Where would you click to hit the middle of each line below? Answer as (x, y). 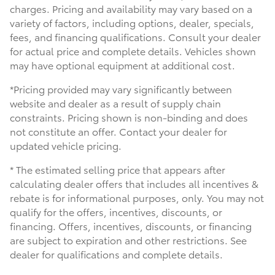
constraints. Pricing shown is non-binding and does (129, 117)
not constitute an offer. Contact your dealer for (118, 131)
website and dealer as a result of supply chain (115, 103)
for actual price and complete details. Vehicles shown (133, 50)
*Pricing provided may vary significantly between (121, 88)
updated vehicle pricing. (66, 145)
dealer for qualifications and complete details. (116, 254)
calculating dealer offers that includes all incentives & (134, 183)
